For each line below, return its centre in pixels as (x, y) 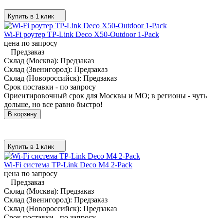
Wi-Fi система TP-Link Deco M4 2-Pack (68, 164)
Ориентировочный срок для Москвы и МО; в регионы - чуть (105, 95)
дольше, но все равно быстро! (53, 104)
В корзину (22, 114)
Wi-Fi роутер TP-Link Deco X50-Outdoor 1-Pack (82, 34)
